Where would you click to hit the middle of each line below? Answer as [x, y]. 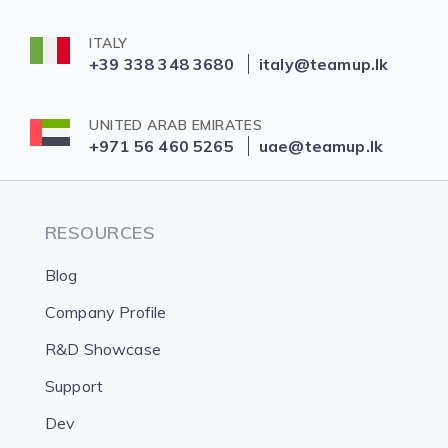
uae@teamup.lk [320, 146]
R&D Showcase [103, 349]
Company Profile [106, 312]
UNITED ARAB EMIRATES [176, 125]
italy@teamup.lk [323, 64]
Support [74, 386]
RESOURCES [100, 232]
